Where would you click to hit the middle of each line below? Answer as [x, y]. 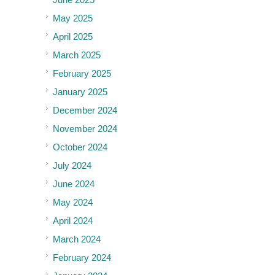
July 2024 [72, 166]
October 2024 [80, 147]
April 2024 [73, 221]
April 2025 [73, 37]
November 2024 [85, 129]
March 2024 [77, 239]
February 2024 [82, 258]
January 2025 [80, 92]
